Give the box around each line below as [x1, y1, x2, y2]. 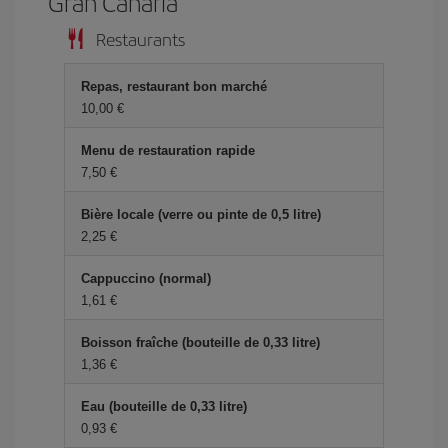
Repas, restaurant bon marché [81, 79, 267, 94]
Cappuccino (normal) [81, 271, 211, 286]
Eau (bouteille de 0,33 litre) [81, 399, 247, 414]
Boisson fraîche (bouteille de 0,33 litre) [81, 335, 320, 350]
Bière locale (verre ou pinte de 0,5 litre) [81, 207, 321, 222]
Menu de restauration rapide [81, 143, 255, 158]
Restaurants [96, 26, 185, 51]
